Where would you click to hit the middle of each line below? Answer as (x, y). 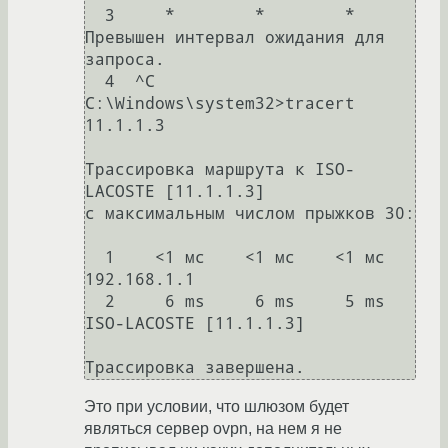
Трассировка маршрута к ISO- (220, 170)
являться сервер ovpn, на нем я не (213, 429)
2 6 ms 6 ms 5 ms (95, 302)
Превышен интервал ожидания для (235, 38)
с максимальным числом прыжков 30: (250, 214)
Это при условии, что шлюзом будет (216, 407)
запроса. (125, 60)
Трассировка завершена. (195, 368)
